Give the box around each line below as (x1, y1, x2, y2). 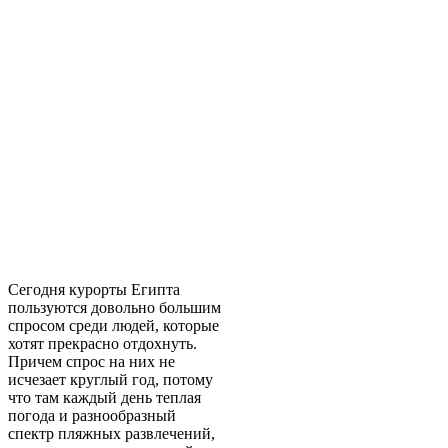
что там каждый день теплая (8, 388, 201, 406)
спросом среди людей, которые (8, 316, 219, 334)
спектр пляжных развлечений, (8, 424, 215, 442)
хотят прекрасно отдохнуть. (8, 334, 197, 352)
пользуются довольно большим (8, 298, 221, 316)
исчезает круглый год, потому (8, 370, 213, 388)
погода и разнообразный (8, 406, 176, 424)
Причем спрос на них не (8, 352, 175, 370)
